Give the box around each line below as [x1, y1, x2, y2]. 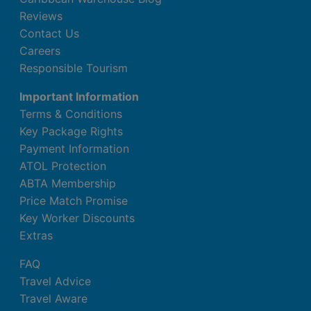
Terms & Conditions [19, 106, 122, 121]
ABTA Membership [19, 176, 116, 190]
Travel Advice [19, 274, 91, 288]
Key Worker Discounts [19, 210, 135, 225]
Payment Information [19, 141, 129, 155]
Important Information [19, 89, 139, 103]
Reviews [19, 8, 62, 23]
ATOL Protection [19, 158, 106, 173]
